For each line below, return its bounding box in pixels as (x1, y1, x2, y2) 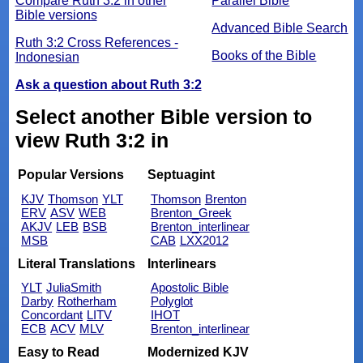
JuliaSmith (46, 280, 102, 295)
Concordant (21, 308, 83, 322)
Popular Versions (18, 168, 125, 182)
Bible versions (15, 7, 97, 22)
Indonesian (15, 49, 79, 64)
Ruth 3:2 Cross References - (15, 35, 178, 49)
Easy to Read (18, 344, 100, 359)
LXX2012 (179, 233, 228, 248)
